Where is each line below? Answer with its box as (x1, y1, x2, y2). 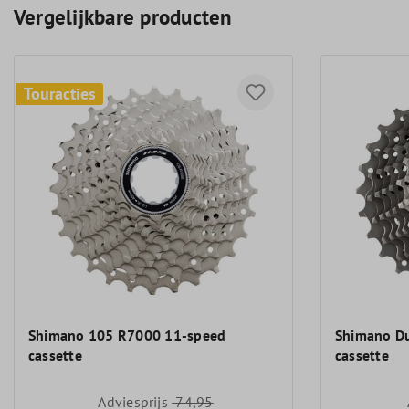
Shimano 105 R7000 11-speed (28, 326, 226, 344)
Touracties (24, 83, 96, 104)
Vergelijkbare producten (14, 4, 233, 30)
